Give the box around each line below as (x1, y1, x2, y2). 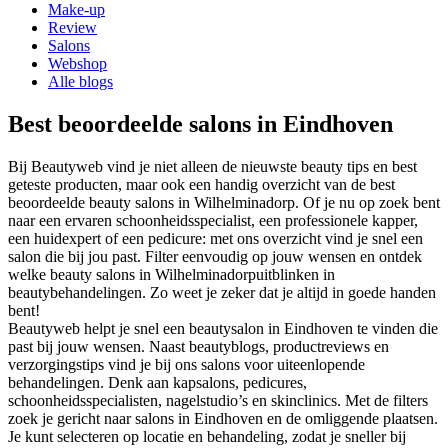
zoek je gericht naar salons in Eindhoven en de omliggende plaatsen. (8, 409, 438, 427)
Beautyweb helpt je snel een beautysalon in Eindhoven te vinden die (8, 319, 438, 337)
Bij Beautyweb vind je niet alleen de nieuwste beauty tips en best (8, 157, 417, 175)
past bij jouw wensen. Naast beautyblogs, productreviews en (8, 337, 389, 355)
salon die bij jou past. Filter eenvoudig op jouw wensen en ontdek (8, 247, 422, 265)
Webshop (48, 55, 107, 72)
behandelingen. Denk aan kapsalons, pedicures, (8, 373, 307, 391)
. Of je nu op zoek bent (295, 193, 440, 211)
